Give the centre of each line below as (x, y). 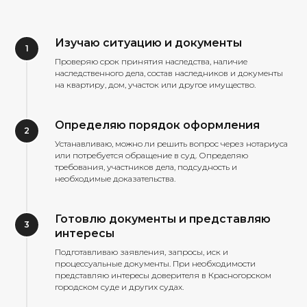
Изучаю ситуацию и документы (148, 42)
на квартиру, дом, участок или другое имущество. (155, 84)
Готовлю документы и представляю (163, 219)
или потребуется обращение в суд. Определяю (151, 155)
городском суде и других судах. (119, 286)
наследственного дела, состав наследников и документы (169, 73)
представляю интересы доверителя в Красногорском (163, 275)
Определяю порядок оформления (157, 125)
